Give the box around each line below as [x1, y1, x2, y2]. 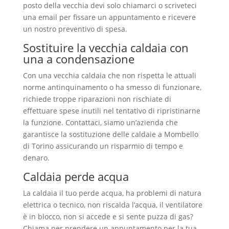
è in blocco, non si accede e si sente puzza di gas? [22, 212, 193, 221]
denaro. [22, 153, 50, 163]
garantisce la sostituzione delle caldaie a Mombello [22, 129, 198, 139]
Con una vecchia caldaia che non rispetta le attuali [22, 71, 196, 80]
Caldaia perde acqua [22, 169, 129, 184]
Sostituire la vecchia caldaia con [22, 40, 189, 55]
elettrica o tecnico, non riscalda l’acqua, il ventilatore [22, 200, 202, 210]
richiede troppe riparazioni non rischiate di [22, 94, 171, 104]
